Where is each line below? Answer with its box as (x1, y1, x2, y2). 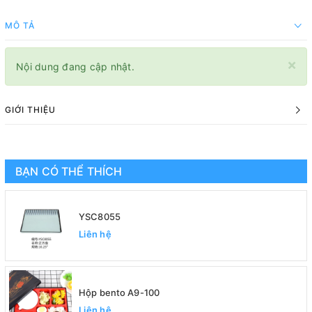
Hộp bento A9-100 (79, 286, 160, 298)
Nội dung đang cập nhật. (16, 61, 134, 73)
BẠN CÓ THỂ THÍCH (15, 164, 123, 179)
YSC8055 (79, 210, 120, 222)
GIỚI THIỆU (5, 104, 56, 116)
